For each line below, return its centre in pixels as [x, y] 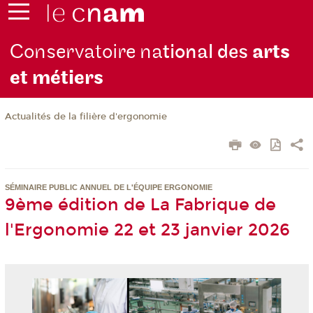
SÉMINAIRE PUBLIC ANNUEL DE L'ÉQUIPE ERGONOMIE [108, 188]
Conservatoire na [87, 52]
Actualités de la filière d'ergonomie [86, 117]
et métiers [57, 78]
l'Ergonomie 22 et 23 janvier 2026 [147, 230]
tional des [208, 52]
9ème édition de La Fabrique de [140, 205]
